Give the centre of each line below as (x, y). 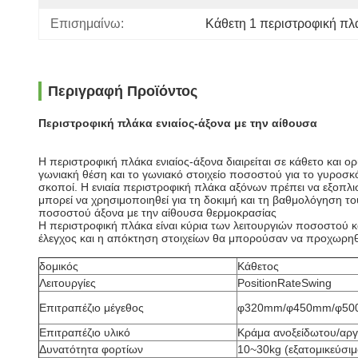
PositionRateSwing (284, 283)
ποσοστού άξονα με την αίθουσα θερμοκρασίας (157, 213)
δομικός (59, 266)
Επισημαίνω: (87, 24)
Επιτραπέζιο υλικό (85, 332)
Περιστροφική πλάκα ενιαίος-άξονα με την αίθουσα (178, 123)
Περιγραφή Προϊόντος (123, 91)
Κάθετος (258, 266)
